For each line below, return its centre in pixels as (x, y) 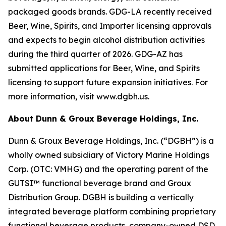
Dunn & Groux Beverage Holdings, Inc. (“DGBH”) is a (111, 140)
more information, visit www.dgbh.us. (79, 96)
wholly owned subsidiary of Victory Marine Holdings (109, 155)
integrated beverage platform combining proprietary (112, 211)
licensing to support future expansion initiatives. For (108, 82)
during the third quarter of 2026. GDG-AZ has (95, 54)
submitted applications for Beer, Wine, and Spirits (104, 68)
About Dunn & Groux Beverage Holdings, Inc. (103, 118)
